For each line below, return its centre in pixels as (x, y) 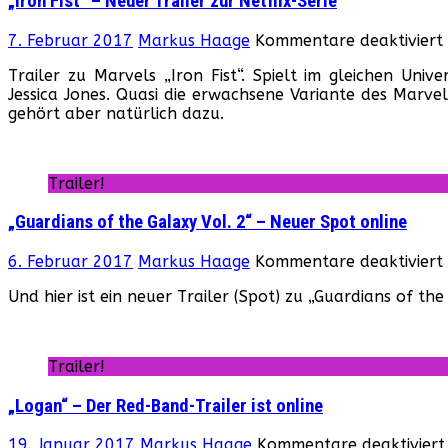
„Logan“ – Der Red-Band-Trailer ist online (165, 405)
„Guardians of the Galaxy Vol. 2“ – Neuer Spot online (207, 222)
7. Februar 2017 (70, 40)
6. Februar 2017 (70, 261)
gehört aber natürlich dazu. (116, 113)
